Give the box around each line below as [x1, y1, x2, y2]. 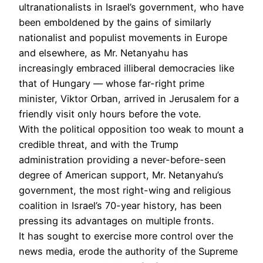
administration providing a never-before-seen [19, 153, 226, 166]
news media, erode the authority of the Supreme [19, 245, 238, 257]
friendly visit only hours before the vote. [19, 107, 201, 120]
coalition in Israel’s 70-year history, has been [19, 199, 222, 211]
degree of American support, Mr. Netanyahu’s [19, 168, 224, 181]
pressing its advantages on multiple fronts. [19, 214, 214, 227]
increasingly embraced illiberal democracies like [19, 62, 234, 74]
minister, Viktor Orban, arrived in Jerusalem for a [19, 92, 239, 104]
